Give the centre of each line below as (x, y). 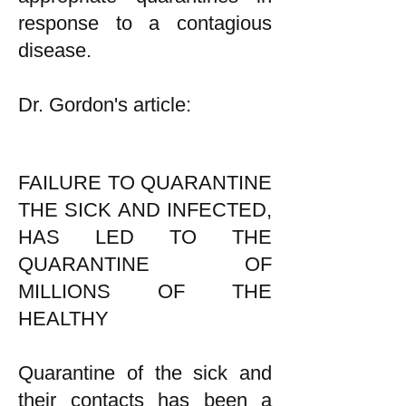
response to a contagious (145, 23)
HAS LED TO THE (145, 237)
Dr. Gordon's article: (105, 105)
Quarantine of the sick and (145, 373)
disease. (55, 50)
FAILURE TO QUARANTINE (145, 183)
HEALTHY (63, 319)
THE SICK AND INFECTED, (145, 210)
